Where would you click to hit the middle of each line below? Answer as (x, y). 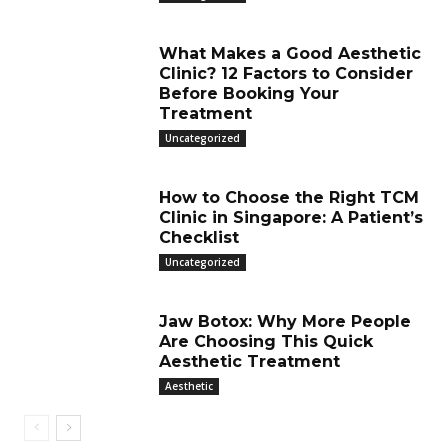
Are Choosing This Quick (266, 341)
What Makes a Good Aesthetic (290, 53)
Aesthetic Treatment (249, 361)
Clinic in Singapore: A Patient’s (291, 217)
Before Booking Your (249, 93)
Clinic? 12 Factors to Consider (286, 73)
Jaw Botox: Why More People (285, 321)
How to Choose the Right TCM (289, 197)
